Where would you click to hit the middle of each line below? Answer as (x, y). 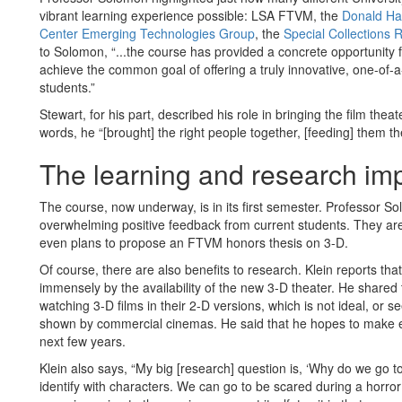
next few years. (83, 341)
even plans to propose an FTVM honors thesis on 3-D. (194, 242)
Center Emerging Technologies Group (147, 33)
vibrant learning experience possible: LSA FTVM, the (191, 15)
